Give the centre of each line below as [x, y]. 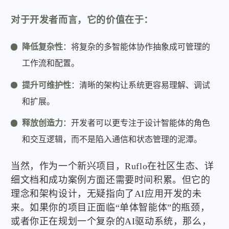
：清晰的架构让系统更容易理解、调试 [141, 85]
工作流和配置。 [51, 63]
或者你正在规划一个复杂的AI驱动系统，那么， [111, 222]
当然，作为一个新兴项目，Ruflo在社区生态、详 [112, 166]
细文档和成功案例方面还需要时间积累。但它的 [111, 180]
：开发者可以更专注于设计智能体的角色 [137, 123]
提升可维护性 [47, 85]
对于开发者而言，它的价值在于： [82, 20]
